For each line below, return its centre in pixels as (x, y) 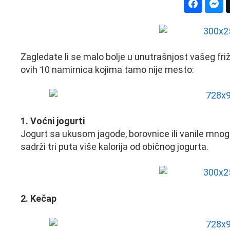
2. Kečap (39, 198)
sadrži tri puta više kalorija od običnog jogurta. (114, 147)
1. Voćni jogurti (53, 121)
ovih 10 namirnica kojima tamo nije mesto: (107, 69)
